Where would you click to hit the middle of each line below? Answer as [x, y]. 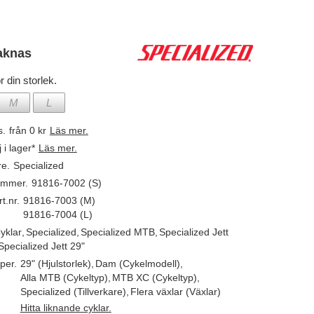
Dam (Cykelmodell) [137, 264]
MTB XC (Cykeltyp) [154, 278]
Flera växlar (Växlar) [175, 292]
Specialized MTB [117, 232]
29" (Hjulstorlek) [55, 264]
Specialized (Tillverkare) [73, 292]
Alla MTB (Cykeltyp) [64, 278]
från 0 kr [27, 130]
